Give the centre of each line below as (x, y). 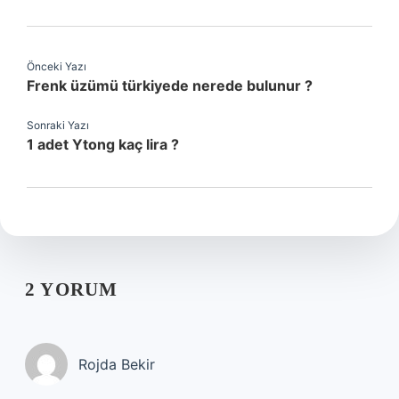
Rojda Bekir (117, 364)
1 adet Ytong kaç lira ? (103, 144)
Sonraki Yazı (58, 125)
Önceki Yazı (57, 66)
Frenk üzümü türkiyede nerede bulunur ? (170, 85)
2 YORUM (72, 289)
